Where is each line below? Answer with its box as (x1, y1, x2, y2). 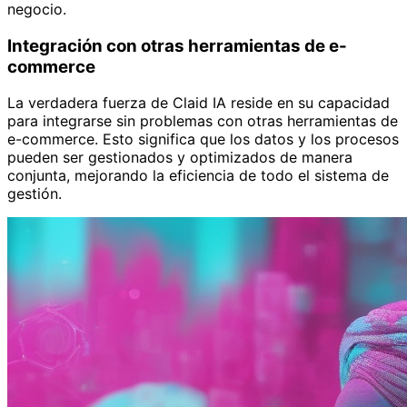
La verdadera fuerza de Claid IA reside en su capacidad (7, 94, 390, 113)
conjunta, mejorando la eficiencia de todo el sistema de (7, 166, 389, 185)
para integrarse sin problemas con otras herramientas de (7, 112, 398, 131)
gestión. (7, 184, 62, 203)
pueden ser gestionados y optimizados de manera (7, 148, 352, 167)
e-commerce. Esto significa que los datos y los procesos (7, 130, 399, 149)
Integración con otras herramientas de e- (7, 35, 347, 56)
